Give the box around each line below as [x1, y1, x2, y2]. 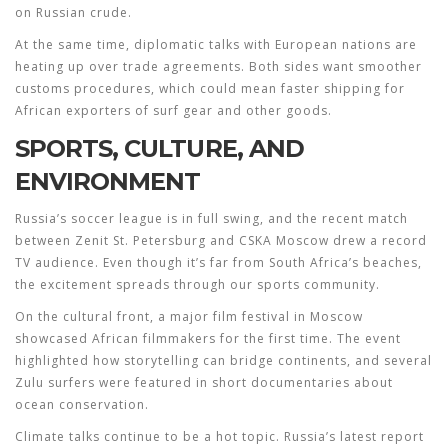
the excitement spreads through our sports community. [15, 276, 380, 293]
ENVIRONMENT [15, 167, 201, 196]
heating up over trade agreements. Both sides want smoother [15, 58, 422, 75]
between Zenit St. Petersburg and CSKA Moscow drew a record [15, 232, 427, 249]
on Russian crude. [15, 4, 132, 21]
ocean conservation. [15, 396, 149, 413]
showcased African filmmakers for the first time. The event [15, 330, 401, 347]
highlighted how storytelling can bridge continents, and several [15, 352, 432, 369]
